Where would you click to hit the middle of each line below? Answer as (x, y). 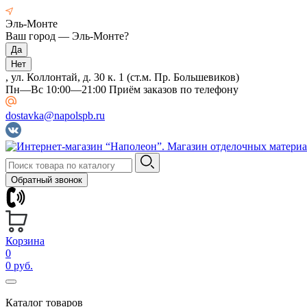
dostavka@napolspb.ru (55, 115)
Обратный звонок (47, 180)
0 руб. (19, 266)
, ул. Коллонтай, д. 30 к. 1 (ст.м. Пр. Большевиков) (122, 77)
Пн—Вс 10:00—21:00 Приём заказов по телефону (122, 89)
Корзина (25, 241)
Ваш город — (39, 36)
